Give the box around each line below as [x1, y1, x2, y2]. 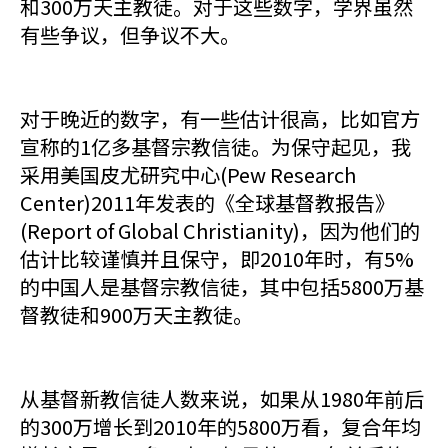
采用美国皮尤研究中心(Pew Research [20, 160, 356, 189]
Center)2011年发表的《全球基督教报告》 [20, 188, 395, 217]
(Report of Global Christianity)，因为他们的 [20, 216, 420, 245]
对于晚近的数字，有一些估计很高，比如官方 [20, 104, 420, 133]
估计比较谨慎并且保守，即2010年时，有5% [20, 244, 414, 273]
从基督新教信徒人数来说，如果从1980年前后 [20, 384, 424, 413]
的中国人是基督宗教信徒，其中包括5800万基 [20, 272, 424, 301]
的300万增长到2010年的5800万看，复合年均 [20, 412, 421, 441]
